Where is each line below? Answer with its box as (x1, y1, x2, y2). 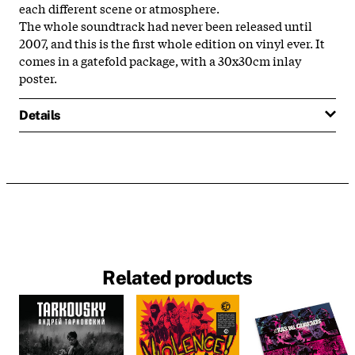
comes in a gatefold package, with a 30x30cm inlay (19, 51, 301, 69)
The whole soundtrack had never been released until (19, 16, 312, 34)
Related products (102, 266, 253, 289)
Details (19, 107, 60, 123)
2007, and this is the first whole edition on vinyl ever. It (19, 33, 325, 52)
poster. (19, 68, 57, 86)
